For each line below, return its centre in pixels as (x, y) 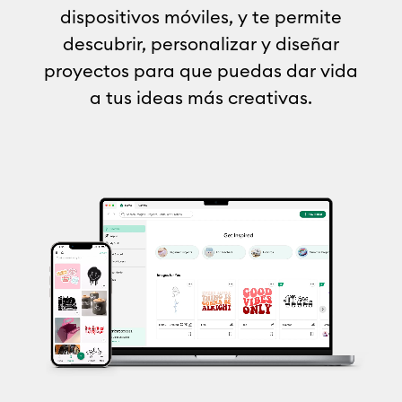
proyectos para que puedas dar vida (201, 70)
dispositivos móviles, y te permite (201, 17)
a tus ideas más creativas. (201, 97)
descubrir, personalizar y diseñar (201, 44)
